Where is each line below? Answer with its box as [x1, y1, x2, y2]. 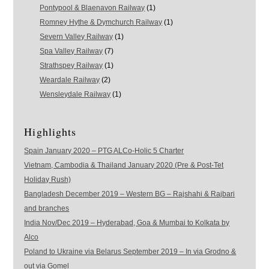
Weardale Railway [40, 75, 100, 84]
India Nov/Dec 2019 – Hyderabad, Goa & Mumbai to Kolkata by [24, 218, 230, 227]
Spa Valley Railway [40, 46, 103, 55]
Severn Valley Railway [40, 32, 113, 41]
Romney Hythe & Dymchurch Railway [40, 17, 163, 26]
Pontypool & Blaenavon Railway [40, 3, 145, 12]
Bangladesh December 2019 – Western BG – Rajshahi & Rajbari [24, 189, 235, 198]
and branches [24, 204, 70, 213]
